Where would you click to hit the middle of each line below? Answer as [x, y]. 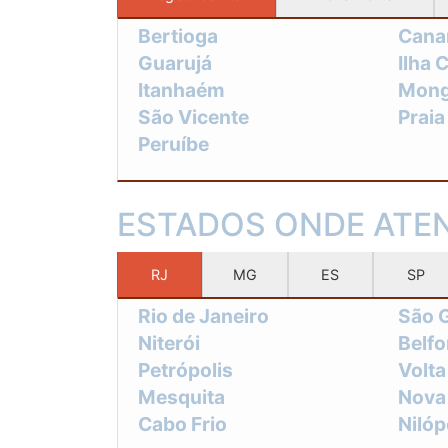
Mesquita [181, 396]
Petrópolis [185, 369]
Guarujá [175, 62]
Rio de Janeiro [203, 315]
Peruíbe [173, 143]
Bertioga [178, 35]
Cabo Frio [182, 423]
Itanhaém [181, 89]
